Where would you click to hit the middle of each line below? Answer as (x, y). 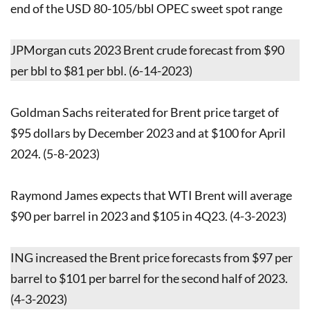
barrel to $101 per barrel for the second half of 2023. (149, 278)
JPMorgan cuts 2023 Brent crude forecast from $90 (147, 49)
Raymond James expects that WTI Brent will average (151, 195)
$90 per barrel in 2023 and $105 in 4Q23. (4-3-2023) (148, 216)
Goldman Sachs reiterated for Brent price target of (145, 112)
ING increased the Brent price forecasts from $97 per (152, 257)
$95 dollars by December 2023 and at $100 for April (148, 133)
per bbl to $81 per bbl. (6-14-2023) (101, 70)
